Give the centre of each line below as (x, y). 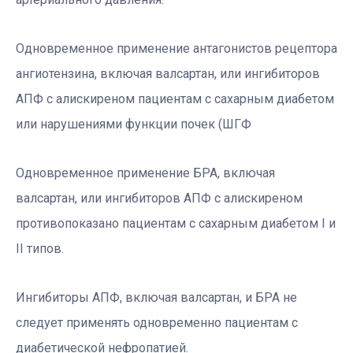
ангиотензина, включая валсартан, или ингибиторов (168, 74)
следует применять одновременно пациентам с (157, 323)
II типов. (40, 249)
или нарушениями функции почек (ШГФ (134, 124)
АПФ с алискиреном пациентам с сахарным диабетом (175, 99)
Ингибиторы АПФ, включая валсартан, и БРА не (156, 298)
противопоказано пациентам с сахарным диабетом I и (176, 224)
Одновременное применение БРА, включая (145, 173)
